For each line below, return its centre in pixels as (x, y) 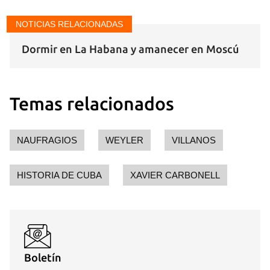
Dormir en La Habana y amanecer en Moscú (130, 49)
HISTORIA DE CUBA (59, 175)
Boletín (43, 258)
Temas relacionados (92, 104)
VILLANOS (194, 140)
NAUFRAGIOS (47, 140)
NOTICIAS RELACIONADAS (69, 24)
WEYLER (124, 140)
